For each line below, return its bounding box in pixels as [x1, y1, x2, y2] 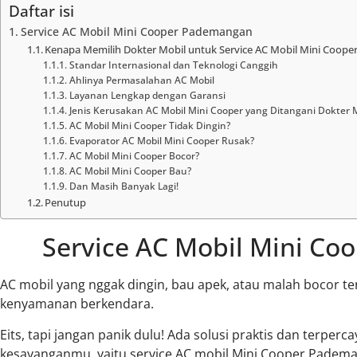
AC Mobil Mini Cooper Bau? [69, 165, 191, 178]
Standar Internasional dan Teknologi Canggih [69, 59, 278, 72]
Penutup [45, 195, 87, 210]
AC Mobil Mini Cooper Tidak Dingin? [69, 120, 230, 132]
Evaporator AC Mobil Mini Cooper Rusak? [69, 135, 254, 147]
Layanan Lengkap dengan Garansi [69, 89, 226, 102]
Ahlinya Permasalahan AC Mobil [69, 74, 214, 87]
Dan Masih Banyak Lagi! [69, 180, 178, 193]
